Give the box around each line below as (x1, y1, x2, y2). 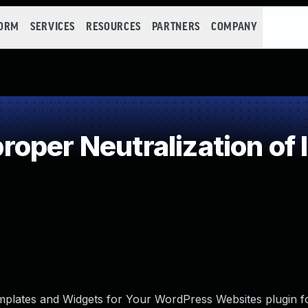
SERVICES (30, 21, 76, 33)
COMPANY (210, 21, 258, 33)
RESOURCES (86, 21, 141, 33)
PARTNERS (151, 21, 200, 33)
